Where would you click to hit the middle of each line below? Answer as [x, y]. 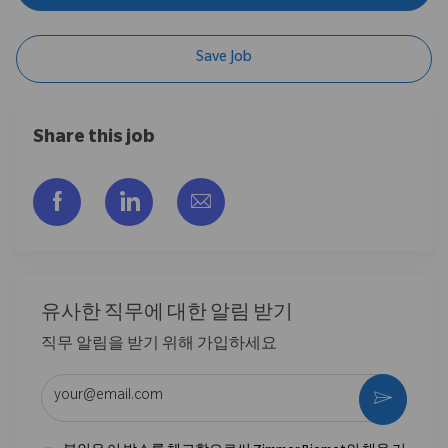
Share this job [94, 138]
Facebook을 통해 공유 [160, 199]
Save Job [224, 58]
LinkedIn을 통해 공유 [226, 199]
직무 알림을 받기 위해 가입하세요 [159, 345]
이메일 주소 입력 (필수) [121, 382]
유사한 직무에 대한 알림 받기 [167, 314]
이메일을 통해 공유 [294, 199]
